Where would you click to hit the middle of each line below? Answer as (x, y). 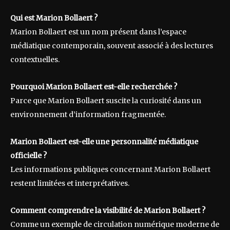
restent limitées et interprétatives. (70, 184)
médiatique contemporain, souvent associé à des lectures (112, 46)
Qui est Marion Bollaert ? (54, 18)
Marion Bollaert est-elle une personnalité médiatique (104, 142)
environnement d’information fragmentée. (88, 115)
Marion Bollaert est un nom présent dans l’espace (98, 32)
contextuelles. (35, 60)
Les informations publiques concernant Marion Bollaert (110, 170)
